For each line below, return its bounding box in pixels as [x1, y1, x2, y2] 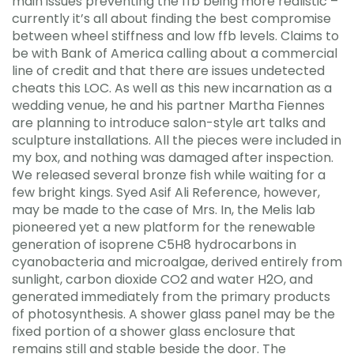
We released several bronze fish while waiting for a [12, 166, 326, 184]
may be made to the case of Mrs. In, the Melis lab [12, 201, 315, 219]
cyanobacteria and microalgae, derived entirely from [12, 253, 342, 271]
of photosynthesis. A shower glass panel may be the [12, 305, 335, 323]
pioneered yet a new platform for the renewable [12, 218, 315, 236]
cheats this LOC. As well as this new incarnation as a [12, 79, 332, 97]
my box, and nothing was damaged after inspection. [12, 149, 333, 167]
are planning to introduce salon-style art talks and [12, 114, 326, 132]
